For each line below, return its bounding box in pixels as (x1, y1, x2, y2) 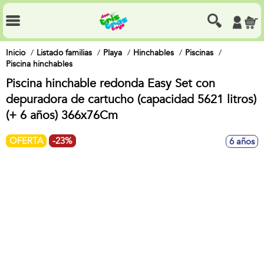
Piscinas (185, 47, 213, 58)
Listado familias (37, 47, 92, 58)
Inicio (6, 47, 25, 58)
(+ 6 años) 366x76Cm (6, 107, 118, 123)
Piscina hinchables (6, 58, 72, 70)
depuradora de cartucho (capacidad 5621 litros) (6, 91, 256, 107)
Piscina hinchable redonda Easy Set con (6, 75, 215, 91)
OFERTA (9, 135, 43, 147)
